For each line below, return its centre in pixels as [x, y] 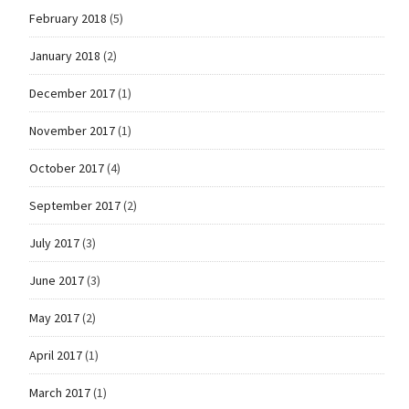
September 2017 [74, 205]
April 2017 [55, 355]
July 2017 [54, 242]
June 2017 [56, 280]
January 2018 [64, 55]
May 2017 [54, 317]
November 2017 [72, 130]
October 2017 [66, 168]
